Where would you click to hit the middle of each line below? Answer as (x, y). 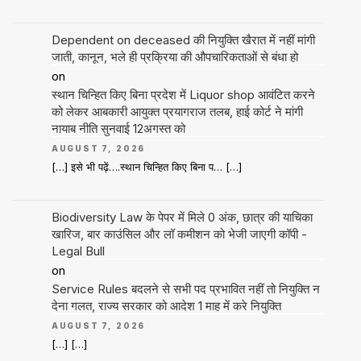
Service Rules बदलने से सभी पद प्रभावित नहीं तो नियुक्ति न (185, 288)
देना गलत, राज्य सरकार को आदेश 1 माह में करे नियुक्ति (166, 305)
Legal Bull (78, 251)
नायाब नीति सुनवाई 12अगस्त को (118, 128)
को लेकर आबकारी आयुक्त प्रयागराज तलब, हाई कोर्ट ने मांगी (177, 111)
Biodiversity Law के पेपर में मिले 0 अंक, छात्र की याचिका (182, 217)
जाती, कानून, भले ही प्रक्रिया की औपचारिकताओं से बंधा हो (174, 56)
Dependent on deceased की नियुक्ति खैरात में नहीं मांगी (183, 39)
